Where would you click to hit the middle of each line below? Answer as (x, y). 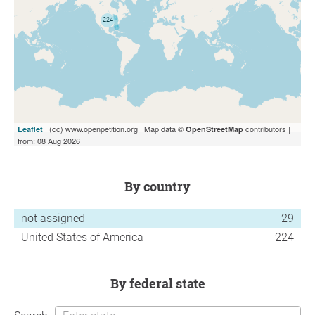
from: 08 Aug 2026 (49, 140)
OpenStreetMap (214, 129)
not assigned (53, 218)
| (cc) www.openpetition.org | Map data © (114, 128)
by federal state (162, 283)
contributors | (267, 128)
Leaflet (30, 129)
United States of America (82, 237)
